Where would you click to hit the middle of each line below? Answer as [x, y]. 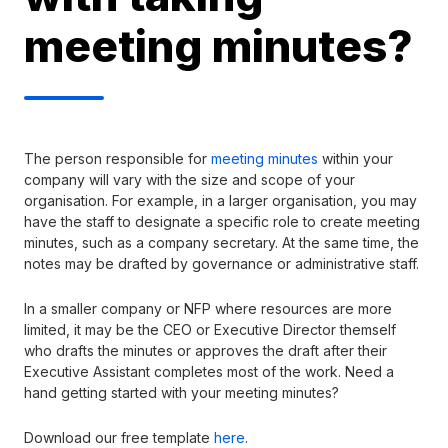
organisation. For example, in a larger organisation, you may [220, 200]
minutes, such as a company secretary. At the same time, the [221, 242]
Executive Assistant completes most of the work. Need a [209, 371]
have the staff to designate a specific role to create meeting [222, 221]
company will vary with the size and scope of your [189, 179]
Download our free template [119, 437]
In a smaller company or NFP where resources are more [208, 308]
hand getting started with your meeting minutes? [183, 392]
